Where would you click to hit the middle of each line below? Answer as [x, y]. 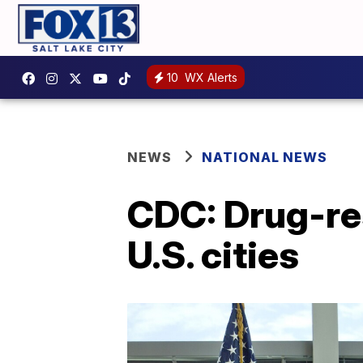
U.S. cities [213, 254]
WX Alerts [209, 78]
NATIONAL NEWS [265, 157]
